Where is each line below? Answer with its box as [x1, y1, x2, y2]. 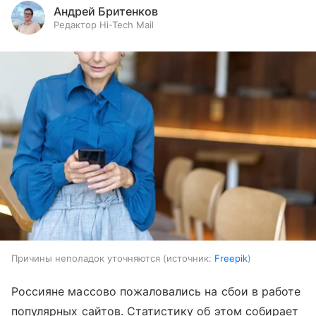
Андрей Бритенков [54, 4, 158, 18]
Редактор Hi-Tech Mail [54, 18, 154, 30]
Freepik [214, 252, 248, 264]
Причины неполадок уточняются [11, 252, 160, 264]
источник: [166, 252, 212, 264]
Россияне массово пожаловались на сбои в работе [11, 284, 301, 298]
